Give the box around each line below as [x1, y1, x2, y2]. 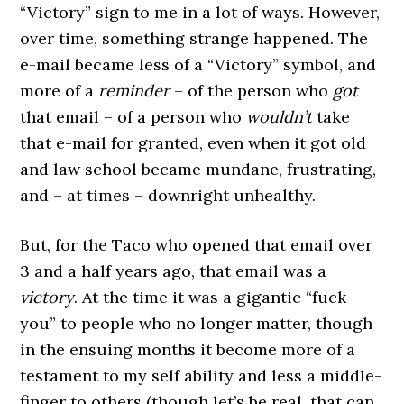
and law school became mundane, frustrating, [20, 159, 377, 179]
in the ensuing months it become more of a [20, 339, 356, 360]
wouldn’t [246, 106, 313, 127]
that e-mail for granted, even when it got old [20, 133, 367, 153]
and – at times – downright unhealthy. [20, 185, 317, 206]
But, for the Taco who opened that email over [20, 234, 373, 255]
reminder [98, 80, 170, 101]
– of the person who [170, 80, 334, 101]
